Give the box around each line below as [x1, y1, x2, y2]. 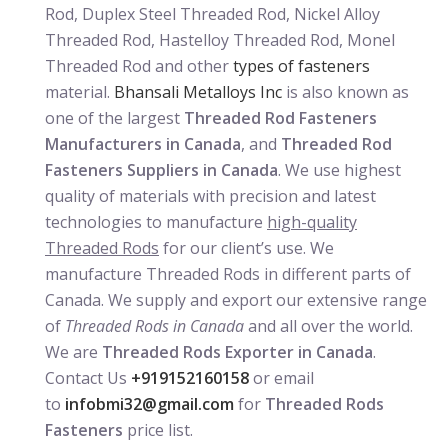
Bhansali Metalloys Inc [114, 80, 282, 103]
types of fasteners [233, 54, 370, 77]
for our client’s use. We [159, 236, 334, 259]
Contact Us [45, 366, 131, 389]
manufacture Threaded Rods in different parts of [45, 262, 411, 285]
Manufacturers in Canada [45, 132, 241, 155]
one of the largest [45, 106, 184, 129]
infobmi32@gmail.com [65, 392, 234, 415]
